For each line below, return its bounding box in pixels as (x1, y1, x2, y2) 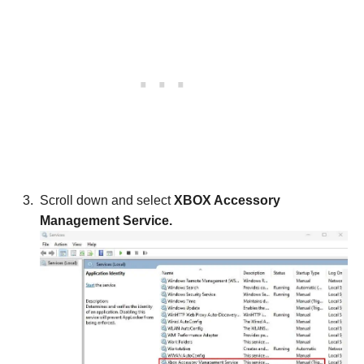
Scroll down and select (40, 193, 174, 208)
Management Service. (40, 214, 172, 228)
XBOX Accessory (174, 193, 280, 208)
